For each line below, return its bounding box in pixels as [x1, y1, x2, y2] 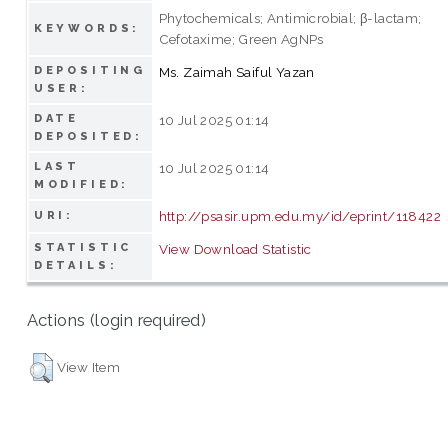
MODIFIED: [33, 177, 130, 191]
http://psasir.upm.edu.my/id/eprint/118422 [158, 207, 442, 224]
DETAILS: [33, 258, 118, 272]
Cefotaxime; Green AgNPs [158, 30, 324, 47]
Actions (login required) [26, 310, 207, 331]
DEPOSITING [33, 63, 147, 77]
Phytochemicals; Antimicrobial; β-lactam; [158, 9, 422, 26]
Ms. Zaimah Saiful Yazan [158, 63, 315, 80]
